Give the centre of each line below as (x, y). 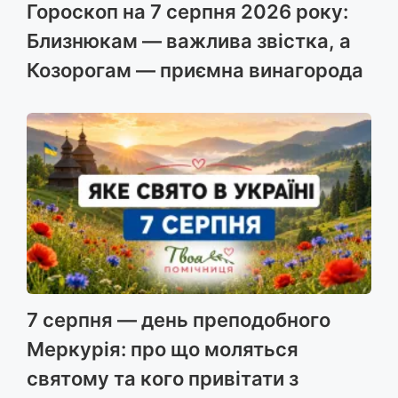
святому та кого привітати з (163, 378)
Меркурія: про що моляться (163, 349)
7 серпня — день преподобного (179, 319)
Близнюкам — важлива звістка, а (189, 41)
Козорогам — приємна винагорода (195, 71)
